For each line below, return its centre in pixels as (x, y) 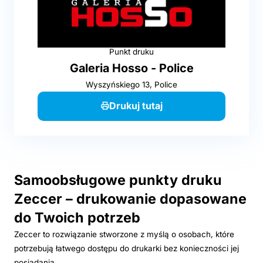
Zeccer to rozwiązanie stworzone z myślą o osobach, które (124, 234)
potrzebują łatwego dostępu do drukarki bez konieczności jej (127, 248)
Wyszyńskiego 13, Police (131, 84)
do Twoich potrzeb (77, 217)
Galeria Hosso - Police (131, 68)
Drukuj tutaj (136, 105)
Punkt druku (131, 51)
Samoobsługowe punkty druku (118, 180)
